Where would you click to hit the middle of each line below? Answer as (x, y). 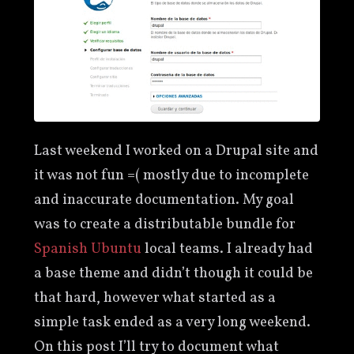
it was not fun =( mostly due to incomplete (171, 176)
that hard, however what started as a (154, 298)
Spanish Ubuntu (87, 249)
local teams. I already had (227, 249)
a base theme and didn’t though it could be (173, 274)
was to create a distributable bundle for (164, 225)
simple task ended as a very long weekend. (172, 323)
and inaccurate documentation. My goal (164, 200)
